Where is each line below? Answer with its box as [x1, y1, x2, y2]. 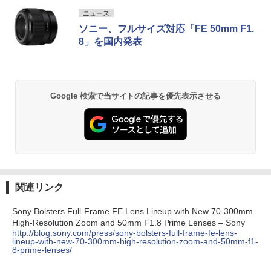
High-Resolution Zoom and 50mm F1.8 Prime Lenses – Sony [12, 217, 246, 227]
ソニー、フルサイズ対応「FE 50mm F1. [79, 23, 254, 34]
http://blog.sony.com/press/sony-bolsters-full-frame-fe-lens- [12, 227, 238, 238]
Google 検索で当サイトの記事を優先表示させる [50, 91, 221, 100]
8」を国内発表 [79, 36, 142, 47]
